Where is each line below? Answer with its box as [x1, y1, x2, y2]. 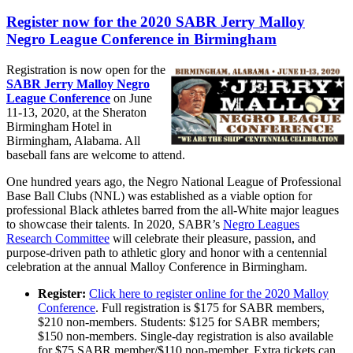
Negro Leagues [223, 217, 299, 232]
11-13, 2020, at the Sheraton [6, 106, 147, 120]
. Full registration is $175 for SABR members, [95, 301, 325, 315]
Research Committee [6, 232, 110, 246]
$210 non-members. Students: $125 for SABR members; [38, 315, 320, 329]
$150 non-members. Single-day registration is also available [38, 329, 333, 344]
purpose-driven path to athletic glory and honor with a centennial [6, 246, 327, 260]
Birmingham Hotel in [6, 120, 112, 134]
